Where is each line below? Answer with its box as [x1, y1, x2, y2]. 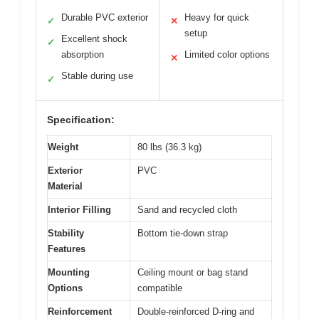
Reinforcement [48, 305, 112, 317]
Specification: [47, 113, 115, 125]
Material [48, 180, 83, 192]
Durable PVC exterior [61, 11, 148, 23]
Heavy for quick [184, 11, 249, 23]
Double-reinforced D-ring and [137, 305, 254, 317]
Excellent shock [61, 33, 127, 44]
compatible [137, 282, 182, 293]
